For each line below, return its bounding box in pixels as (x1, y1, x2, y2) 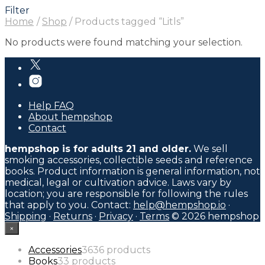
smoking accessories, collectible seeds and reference (5, 154, 253, 166)
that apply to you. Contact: (5, 199, 133, 211)
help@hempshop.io (133, 199, 226, 211)
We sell (191, 143, 228, 154)
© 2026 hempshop (169, 210, 259, 222)
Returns (53, 210, 92, 222)
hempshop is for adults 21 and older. (5, 143, 191, 154)
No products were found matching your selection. (5, 36, 243, 48)
